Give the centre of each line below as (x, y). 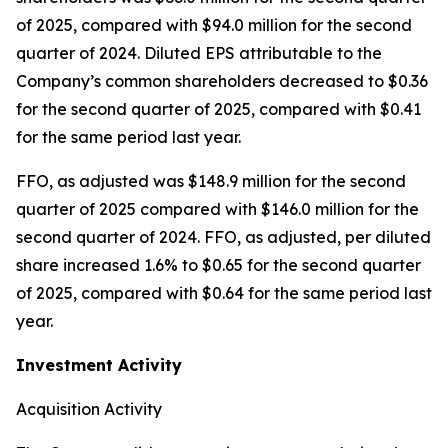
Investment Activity (99, 365)
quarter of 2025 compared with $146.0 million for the (217, 209)
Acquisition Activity (89, 409)
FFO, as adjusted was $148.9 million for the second (211, 181)
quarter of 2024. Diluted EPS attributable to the (199, 53)
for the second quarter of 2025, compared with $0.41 (218, 109)
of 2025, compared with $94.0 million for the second (214, 25)
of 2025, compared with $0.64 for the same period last (224, 293)
